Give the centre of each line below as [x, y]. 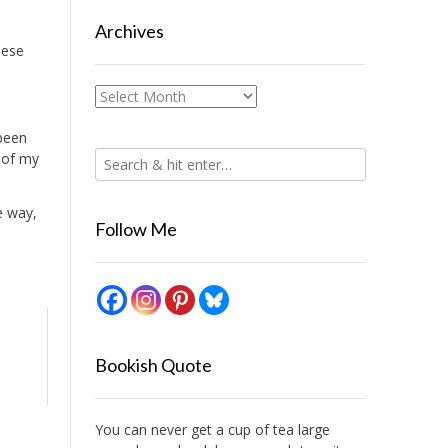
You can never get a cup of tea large [212, 429]
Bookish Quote [153, 365]
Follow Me [135, 229]
